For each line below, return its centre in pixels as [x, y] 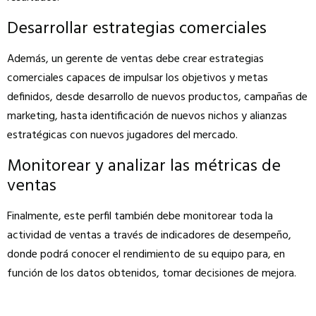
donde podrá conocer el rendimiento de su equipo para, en [146, 254]
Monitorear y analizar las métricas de [144, 166]
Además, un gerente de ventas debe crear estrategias [135, 59]
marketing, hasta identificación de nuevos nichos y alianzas [147, 116]
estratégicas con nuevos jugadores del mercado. [122, 135]
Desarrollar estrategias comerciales [137, 29]
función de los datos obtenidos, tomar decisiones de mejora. [152, 273]
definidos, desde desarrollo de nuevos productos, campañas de [157, 97]
